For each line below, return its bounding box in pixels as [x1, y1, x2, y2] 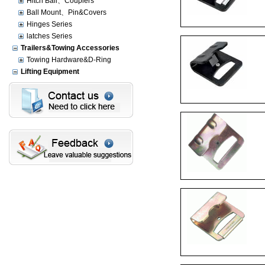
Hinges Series [27, 20, 72, 28]
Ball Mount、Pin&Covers [27, 8, 106, 17]
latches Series [27, 32, 72, 40]
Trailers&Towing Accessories [21, 44, 119, 52]
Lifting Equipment [21, 67, 79, 76]
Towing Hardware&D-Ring [27, 56, 111, 64]
